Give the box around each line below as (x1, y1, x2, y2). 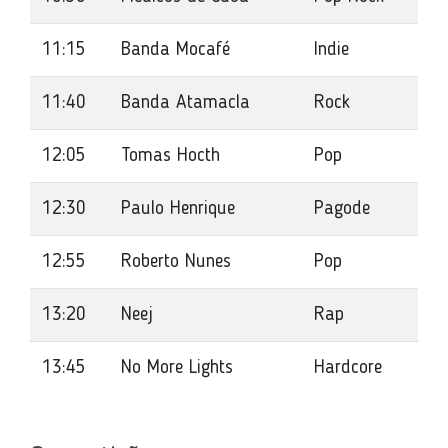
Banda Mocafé (121, 40, 230, 60)
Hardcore (314, 358, 382, 378)
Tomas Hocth (121, 146, 220, 166)
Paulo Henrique (121, 199, 235, 219)
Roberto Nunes (121, 252, 231, 272)
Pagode (314, 199, 370, 219)
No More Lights (121, 358, 233, 378)
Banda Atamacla (121, 93, 250, 113)
